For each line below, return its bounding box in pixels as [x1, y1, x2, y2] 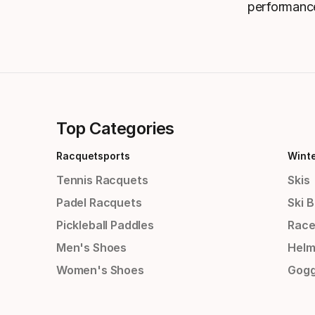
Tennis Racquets [56, 173, 148, 188]
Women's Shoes [56, 263, 144, 278]
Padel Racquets [56, 195, 142, 210]
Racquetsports [56, 150, 130, 162]
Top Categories [56, 118, 174, 139]
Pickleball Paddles [56, 218, 154, 233]
